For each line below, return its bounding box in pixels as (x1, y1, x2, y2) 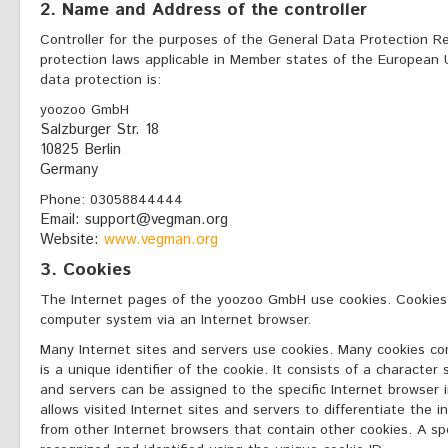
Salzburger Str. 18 (40, 119, 159, 140)
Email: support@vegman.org (40, 209, 228, 230)
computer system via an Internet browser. (40, 310, 311, 330)
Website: (40, 229, 104, 250)
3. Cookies (40, 257, 131, 283)
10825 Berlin (40, 139, 121, 160)
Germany (40, 159, 98, 180)
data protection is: (40, 70, 161, 90)
